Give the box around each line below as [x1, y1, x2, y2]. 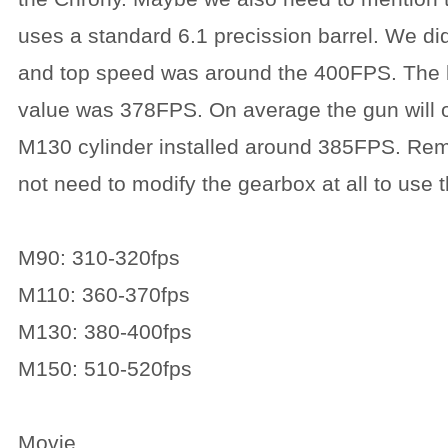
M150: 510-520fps [18, 357, 192, 380]
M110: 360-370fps [18, 283, 190, 306]
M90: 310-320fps [18, 246, 180, 269]
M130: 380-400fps [18, 320, 192, 343]
